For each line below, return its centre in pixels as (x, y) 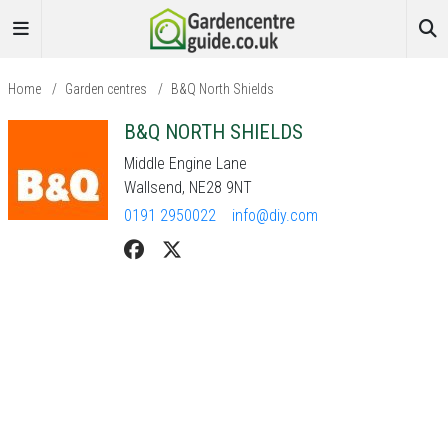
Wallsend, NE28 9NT (188, 187)
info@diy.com (275, 215)
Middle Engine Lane (185, 163)
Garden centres (106, 89)
